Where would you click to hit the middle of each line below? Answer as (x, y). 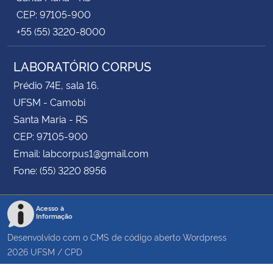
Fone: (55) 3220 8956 (60, 170)
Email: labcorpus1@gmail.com (81, 153)
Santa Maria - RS (51, 119)
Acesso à (50, 208)
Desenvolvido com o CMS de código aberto (95, 236)
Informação (54, 216)
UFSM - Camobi (49, 101)
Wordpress (205, 236)
